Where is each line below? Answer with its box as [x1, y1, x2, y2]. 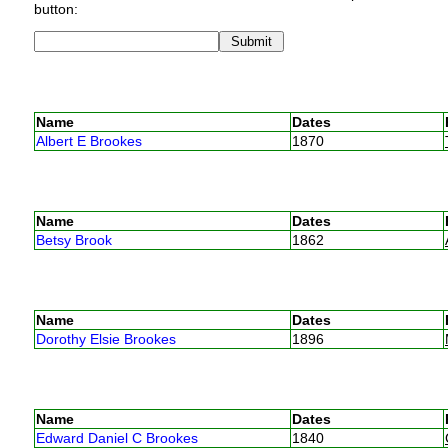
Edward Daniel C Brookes [35, 429, 198, 446]
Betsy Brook [35, 231, 112, 248]
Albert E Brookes [35, 132, 142, 149]
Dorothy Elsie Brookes [35, 330, 176, 347]
